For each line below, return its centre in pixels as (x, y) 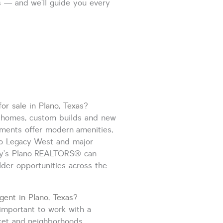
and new (99, 118)
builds (71, 118)
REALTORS (55, 154)
